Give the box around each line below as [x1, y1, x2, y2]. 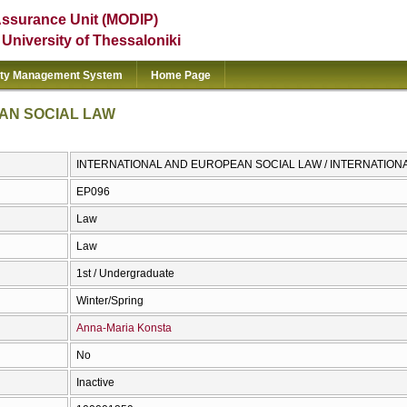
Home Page [151, 69, 211, 82]
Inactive [76, 376, 114, 390]
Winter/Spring [76, 294, 144, 308]
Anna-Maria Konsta [76, 322, 172, 335]
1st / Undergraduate [76, 267, 174, 281]
